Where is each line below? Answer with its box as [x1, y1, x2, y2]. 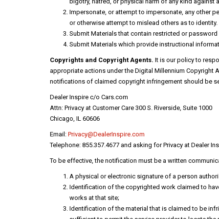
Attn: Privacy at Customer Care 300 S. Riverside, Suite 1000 [50, 104, 212, 111]
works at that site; [69, 194, 119, 201]
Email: [50, 131, 68, 138]
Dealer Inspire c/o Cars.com [50, 93, 128, 101]
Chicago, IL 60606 [50, 115, 100, 122]
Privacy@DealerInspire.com [68, 131, 145, 138]
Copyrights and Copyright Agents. [50, 56, 153, 64]
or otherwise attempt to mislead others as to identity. [69, 19, 218, 26]
